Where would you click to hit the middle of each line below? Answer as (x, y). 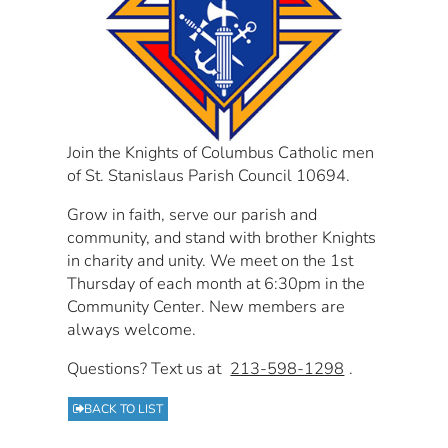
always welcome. (132, 329)
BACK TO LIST (124, 408)
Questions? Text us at (146, 368)
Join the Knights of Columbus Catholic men (221, 152)
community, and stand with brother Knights (222, 237)
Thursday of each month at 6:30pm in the (216, 283)
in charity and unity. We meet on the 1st (210, 260)
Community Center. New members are (206, 306)
